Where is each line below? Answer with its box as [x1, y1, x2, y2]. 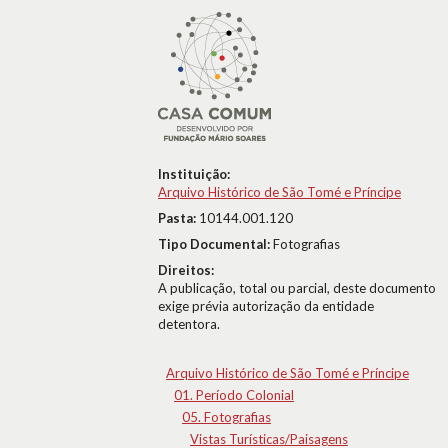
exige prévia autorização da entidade [158, 298, 374, 314]
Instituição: [158, 166, 230, 182]
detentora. [158, 316, 220, 332]
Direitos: [158, 262, 214, 278]
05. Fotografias [182, 409, 271, 425]
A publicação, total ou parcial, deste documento [158, 280, 436, 296]
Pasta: [158, 210, 199, 226]
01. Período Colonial [174, 387, 294, 403]
